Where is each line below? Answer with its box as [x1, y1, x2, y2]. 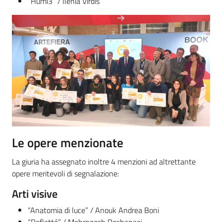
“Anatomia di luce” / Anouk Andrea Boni [28, 204, 159, 216]
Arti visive [12, 185, 57, 202]
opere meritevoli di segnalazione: [12, 167, 119, 179]
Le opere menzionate [12, 133, 123, 152]
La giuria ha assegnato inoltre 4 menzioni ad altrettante [12, 155, 196, 167]
